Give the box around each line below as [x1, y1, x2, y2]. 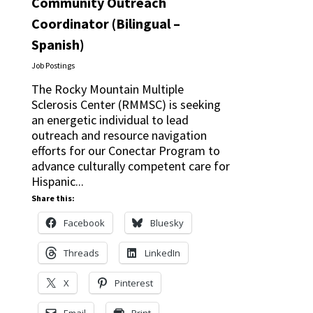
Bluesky [150, 217, 184, 229]
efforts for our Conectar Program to [31, 143, 220, 159]
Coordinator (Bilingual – [31, 15, 180, 32]
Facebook [63, 217, 105, 229]
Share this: [31, 193, 75, 203]
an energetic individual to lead [31, 112, 189, 128]
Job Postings [31, 60, 75, 71]
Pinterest [114, 277, 153, 289]
